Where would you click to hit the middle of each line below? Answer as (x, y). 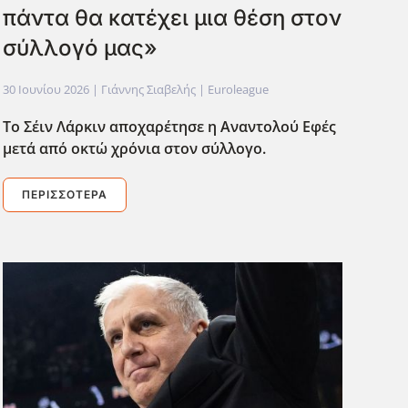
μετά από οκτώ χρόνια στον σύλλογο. (134, 149)
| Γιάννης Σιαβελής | (148, 90)
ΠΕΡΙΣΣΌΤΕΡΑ (64, 195)
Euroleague (238, 90)
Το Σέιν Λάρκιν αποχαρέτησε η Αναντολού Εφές (169, 127)
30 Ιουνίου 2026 (46, 90)
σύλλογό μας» (80, 48)
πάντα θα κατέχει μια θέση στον (172, 18)
